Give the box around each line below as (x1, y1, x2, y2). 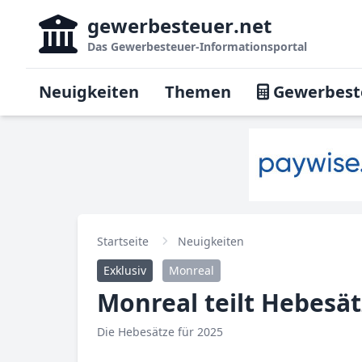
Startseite (97, 234, 149, 249)
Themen (165, 81, 231, 103)
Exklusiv (103, 263, 146, 278)
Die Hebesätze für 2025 (97, 324, 223, 339)
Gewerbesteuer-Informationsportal (111, 39, 307, 54)
